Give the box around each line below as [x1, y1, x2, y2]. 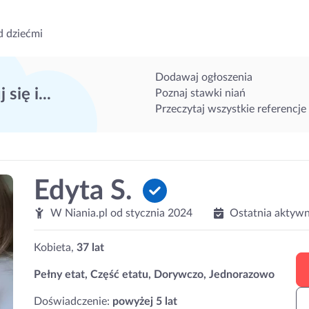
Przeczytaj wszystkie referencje [154, 103, 306, 114]
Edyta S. [34, 177, 139, 205]
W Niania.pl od [48, 208, 126, 219]
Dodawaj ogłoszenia [154, 71, 252, 83]
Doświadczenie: [34, 296, 112, 307]
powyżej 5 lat [112, 296, 177, 307]
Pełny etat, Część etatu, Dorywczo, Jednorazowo [34, 269, 275, 280]
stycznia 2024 [126, 208, 192, 219]
